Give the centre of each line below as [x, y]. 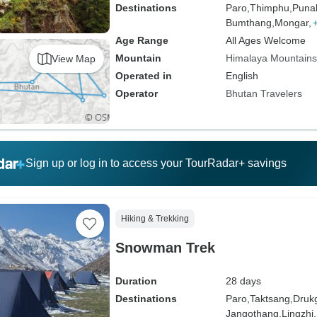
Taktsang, [271, 299]
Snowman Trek [165, 248]
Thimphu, [271, 8]
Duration [136, 281]
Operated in [143, 76]
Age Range [142, 40]
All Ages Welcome [265, 40]
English [242, 76]
